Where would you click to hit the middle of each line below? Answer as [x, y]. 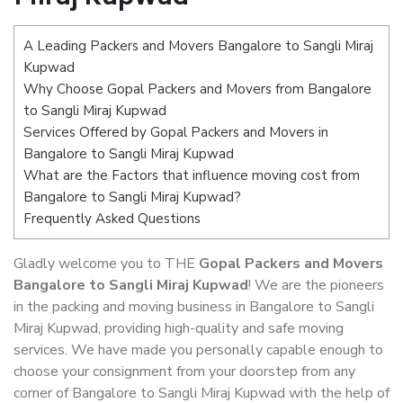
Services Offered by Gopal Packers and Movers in [176, 132]
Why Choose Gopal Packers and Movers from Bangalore [197, 89]
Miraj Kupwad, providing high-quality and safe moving [179, 329]
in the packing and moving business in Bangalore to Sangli [194, 307]
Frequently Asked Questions [112, 219]
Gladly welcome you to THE [106, 264]
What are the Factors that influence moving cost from [192, 175]
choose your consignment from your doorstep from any [184, 372]
